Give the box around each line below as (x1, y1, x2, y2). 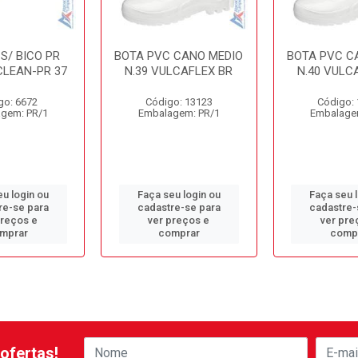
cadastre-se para (137, 201, 221, 213)
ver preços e (148, 214, 210, 226)
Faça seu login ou (137, 189, 221, 201)
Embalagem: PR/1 (137, 107, 220, 119)
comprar (157, 227, 200, 239)
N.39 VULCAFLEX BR (125, 64, 233, 78)
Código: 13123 (145, 96, 213, 108)
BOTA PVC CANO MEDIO (114, 49, 244, 63)
